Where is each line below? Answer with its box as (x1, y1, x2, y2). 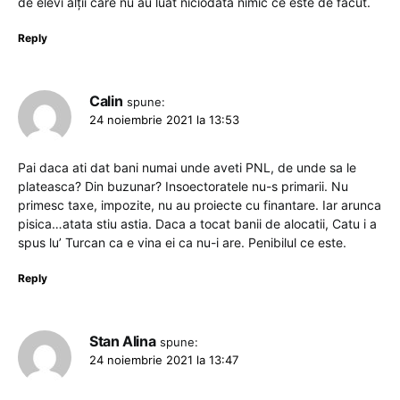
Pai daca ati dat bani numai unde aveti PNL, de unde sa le (18, 159, 356, 175)
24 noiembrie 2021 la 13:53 (89, 112, 239, 127)
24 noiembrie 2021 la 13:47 (89, 352, 238, 367)
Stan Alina (89, 331, 156, 350)
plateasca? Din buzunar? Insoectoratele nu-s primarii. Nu (18, 178, 348, 194)
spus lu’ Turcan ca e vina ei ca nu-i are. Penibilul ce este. (18, 234, 346, 250)
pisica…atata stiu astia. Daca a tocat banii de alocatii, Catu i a (18, 215, 377, 231)
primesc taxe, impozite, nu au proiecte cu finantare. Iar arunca (18, 196, 381, 212)
